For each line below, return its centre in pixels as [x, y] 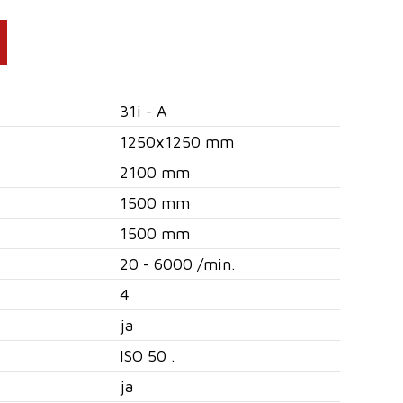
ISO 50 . [147, 356]
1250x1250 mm [176, 142]
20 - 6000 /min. [177, 264]
